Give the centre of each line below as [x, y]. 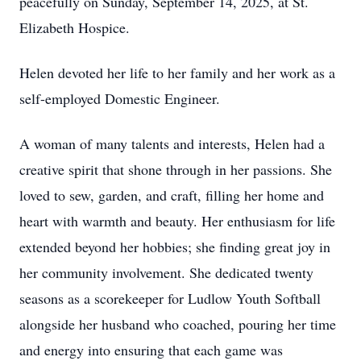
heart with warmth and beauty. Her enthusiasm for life [177, 221]
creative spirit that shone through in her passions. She [176, 169]
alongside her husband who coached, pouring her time [178, 324]
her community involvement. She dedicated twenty [166, 272]
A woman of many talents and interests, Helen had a [172, 143]
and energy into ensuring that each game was [151, 350]
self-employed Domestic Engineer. [120, 98]
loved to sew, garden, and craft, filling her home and [172, 195]
